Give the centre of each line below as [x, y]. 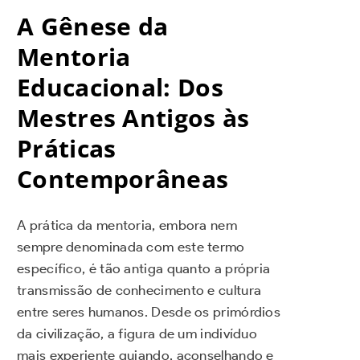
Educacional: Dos [120, 88]
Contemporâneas [123, 179]
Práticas [67, 149]
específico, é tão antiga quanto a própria [144, 269]
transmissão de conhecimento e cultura [139, 290]
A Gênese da [93, 27]
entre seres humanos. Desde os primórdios [149, 312]
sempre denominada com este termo [131, 247]
